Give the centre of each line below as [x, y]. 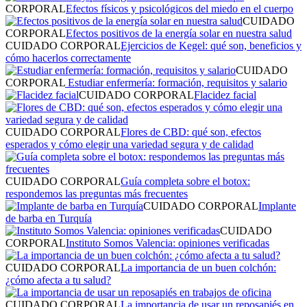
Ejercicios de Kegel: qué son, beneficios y [211, 45]
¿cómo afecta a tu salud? [58, 280]
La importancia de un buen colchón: [198, 267]
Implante [277, 206]
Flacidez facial [225, 95]
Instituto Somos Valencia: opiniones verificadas [168, 243]
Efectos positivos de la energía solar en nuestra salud [179, 33]
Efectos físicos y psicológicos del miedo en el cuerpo [180, 8]
